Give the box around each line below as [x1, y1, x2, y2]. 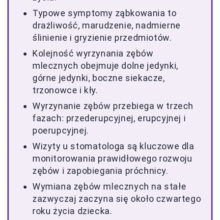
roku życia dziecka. [32, 206, 112, 216]
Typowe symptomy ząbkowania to [32, 8, 177, 18]
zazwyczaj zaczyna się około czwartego [32, 193, 201, 204]
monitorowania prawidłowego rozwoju [32, 153, 192, 164]
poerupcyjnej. [32, 125, 89, 136]
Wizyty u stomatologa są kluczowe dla [32, 141, 194, 151]
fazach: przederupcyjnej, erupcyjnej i [32, 113, 186, 123]
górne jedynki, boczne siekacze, [32, 73, 165, 83]
